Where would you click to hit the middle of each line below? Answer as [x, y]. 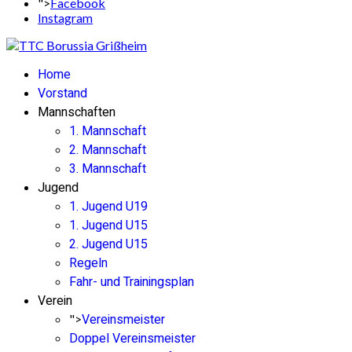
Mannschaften [77, 112]
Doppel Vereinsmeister [132, 339]
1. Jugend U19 [108, 207]
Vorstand [62, 93]
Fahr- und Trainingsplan [132, 282]
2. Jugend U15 [108, 244]
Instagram [65, 18]
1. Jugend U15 [108, 225]
